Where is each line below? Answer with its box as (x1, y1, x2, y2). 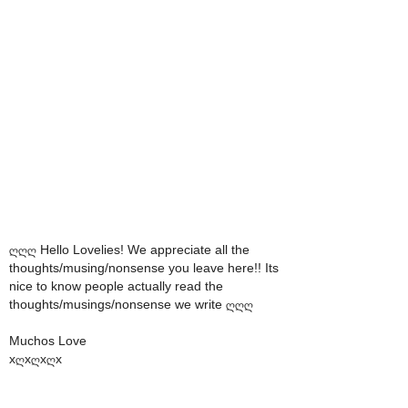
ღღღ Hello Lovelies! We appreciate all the (9, 241, 250, 257)
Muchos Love (9, 332, 87, 348)
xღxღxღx (9, 351, 62, 366)
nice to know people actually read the (9, 278, 223, 293)
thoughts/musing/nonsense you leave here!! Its (9, 260, 279, 275)
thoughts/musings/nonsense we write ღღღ (9, 296, 253, 311)
